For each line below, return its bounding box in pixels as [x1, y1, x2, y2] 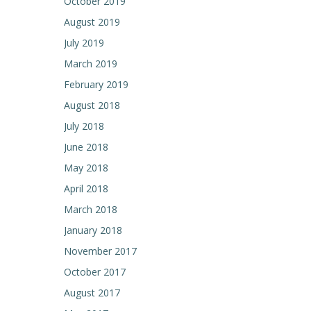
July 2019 [64, 36, 104, 49]
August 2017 [64, 286, 120, 299]
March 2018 [64, 203, 117, 216]
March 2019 [64, 57, 117, 70]
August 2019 [64, 15, 120, 28]
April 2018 [64, 182, 108, 195]
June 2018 [64, 140, 108, 153]
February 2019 [64, 78, 128, 91]
